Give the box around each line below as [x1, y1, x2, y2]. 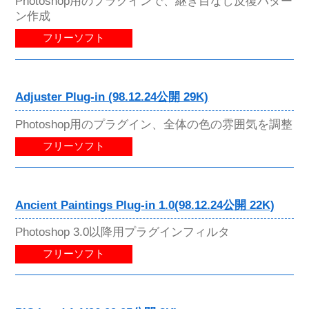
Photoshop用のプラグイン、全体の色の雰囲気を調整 [15, 117, 293, 131]
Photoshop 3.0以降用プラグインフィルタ [15, 224, 230, 239]
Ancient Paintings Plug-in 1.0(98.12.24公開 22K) [15, 198, 275, 212]
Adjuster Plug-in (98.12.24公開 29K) [15, 90, 209, 104]
